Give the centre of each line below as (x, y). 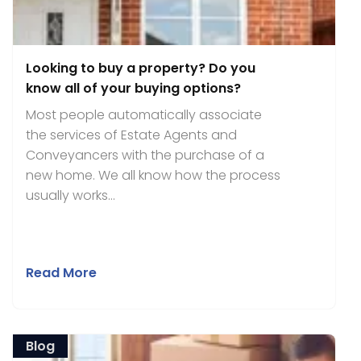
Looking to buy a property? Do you (141, 68)
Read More (61, 273)
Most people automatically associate (144, 115)
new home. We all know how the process (153, 175)
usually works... (71, 195)
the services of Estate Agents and (131, 135)
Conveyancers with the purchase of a (145, 155)
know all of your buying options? (133, 88)
